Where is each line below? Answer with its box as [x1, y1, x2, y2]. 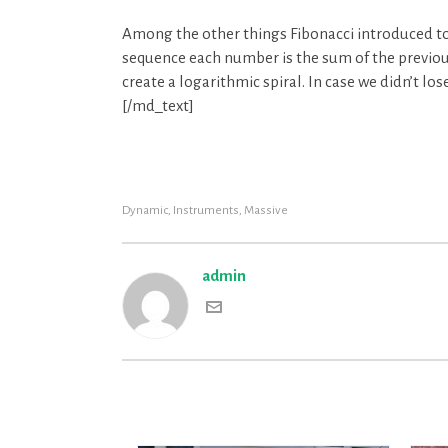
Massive [244, 204, 288, 217]
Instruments [173, 204, 239, 217]
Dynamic [122, 204, 168, 217]
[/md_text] [122, 97, 194, 114]
